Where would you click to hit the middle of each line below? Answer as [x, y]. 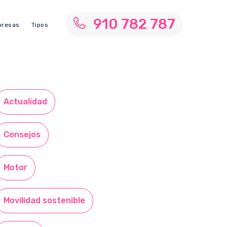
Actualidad [25, 102]
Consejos [22, 135]
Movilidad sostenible [44, 200]
